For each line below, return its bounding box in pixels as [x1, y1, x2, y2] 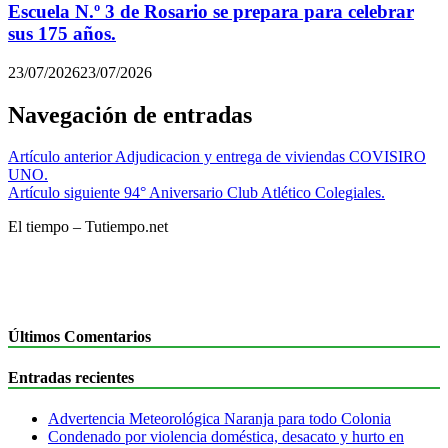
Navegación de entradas [8, 101, 252, 128]
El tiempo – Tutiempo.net [8, 218, 168, 236]
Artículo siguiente [8, 184, 120, 202]
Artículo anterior [8, 148, 112, 166]
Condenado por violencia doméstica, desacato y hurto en [48, 428, 404, 446]
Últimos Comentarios [8, 327, 151, 345]
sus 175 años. [8, 22, 116, 44]
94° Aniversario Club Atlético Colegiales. [124, 184, 385, 202]
